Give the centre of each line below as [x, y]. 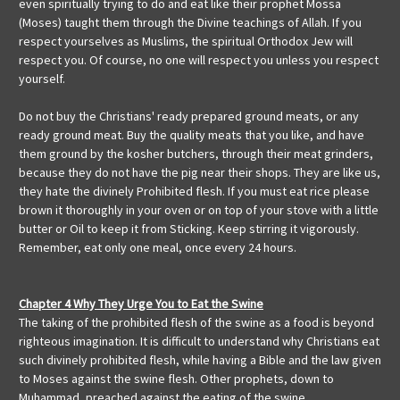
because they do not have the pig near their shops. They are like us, [200, 173]
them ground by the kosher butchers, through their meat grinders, [196, 154]
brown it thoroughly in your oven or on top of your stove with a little [199, 210]
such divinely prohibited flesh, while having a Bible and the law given [200, 360]
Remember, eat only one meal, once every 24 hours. [158, 248]
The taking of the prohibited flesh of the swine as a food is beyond [196, 323]
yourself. [42, 79]
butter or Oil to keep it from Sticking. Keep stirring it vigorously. [189, 229]
